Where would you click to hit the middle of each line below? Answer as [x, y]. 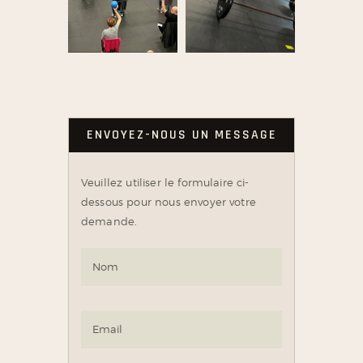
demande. [109, 221]
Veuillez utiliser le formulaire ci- [165, 182]
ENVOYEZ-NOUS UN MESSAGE [181, 135]
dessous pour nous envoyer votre [169, 201]
